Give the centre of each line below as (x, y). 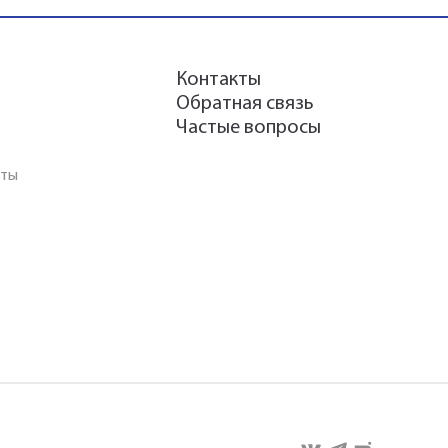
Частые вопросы (248, 128)
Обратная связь (244, 104)
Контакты (218, 80)
